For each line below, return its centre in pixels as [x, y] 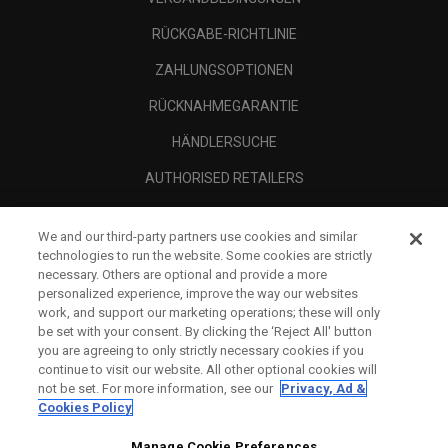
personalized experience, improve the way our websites [198, 293]
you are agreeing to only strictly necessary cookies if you [201, 350]
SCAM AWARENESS [224, 213]
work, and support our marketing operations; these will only [209, 312]
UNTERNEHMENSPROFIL [213, 249]
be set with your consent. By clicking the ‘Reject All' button [205, 331]
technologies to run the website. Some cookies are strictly [205, 255]
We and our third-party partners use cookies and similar [198, 236]
